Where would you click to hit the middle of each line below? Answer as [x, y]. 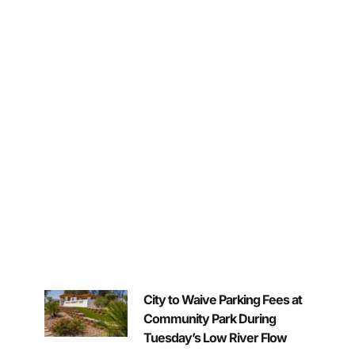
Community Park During [209, 319]
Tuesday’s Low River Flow [215, 338]
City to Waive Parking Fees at [222, 300]
